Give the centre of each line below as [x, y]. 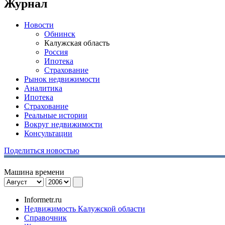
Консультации [48, 133]
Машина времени [34, 172]
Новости [39, 25]
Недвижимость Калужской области [85, 208]
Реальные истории [56, 115]
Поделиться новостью [42, 150]
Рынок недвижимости [62, 79]
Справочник [45, 217]
